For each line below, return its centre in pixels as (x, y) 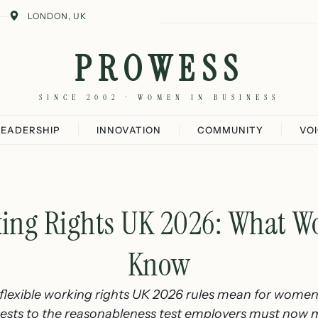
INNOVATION (129, 130)
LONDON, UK (57, 16)
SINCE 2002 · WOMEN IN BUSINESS (159, 97)
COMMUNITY (230, 130)
